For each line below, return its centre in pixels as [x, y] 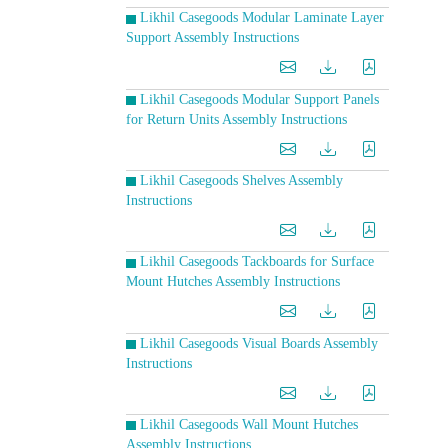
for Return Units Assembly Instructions [236, 119]
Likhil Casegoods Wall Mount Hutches [249, 424]
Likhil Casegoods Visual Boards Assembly [259, 343]
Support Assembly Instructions [212, 38]
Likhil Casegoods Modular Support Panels [259, 99]
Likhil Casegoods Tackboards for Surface [257, 262]
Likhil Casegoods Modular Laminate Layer [262, 18]
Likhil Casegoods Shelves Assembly [241, 180]
